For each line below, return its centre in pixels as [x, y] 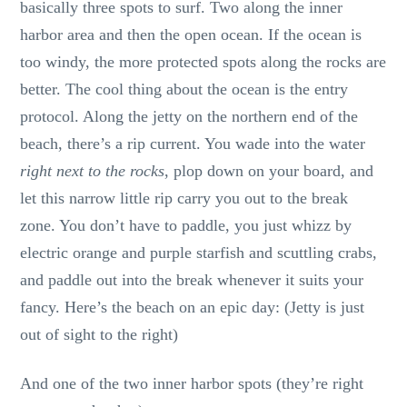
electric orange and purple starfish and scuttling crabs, [199, 252]
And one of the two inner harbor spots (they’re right [192, 383]
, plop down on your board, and [269, 170]
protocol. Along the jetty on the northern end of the [189, 116]
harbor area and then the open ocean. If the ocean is [191, 34]
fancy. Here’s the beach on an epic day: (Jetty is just [193, 307]
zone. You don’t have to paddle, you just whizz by [186, 225]
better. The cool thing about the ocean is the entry [184, 89]
